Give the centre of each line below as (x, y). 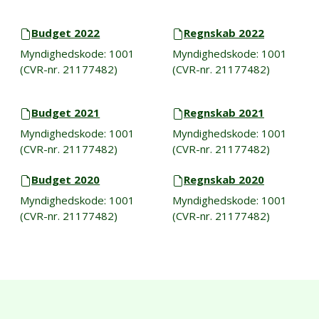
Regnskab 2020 (224, 179)
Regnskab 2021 (224, 112)
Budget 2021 (66, 112)
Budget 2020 (66, 179)
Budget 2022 (66, 32)
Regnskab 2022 (224, 32)
